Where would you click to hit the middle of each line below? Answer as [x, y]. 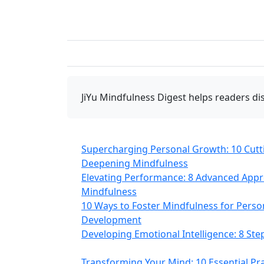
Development [111, 220]
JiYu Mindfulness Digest [134, 97]
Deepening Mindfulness [135, 163]
